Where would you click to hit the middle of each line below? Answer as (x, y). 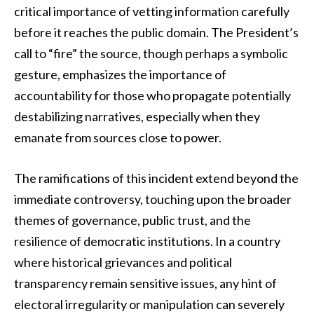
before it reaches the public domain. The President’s (156, 33)
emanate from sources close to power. (118, 138)
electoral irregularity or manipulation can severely (149, 304)
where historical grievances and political (123, 262)
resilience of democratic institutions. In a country (147, 241)
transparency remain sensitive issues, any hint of (145, 283)
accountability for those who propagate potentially (152, 96)
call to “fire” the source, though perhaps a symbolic (151, 54)
